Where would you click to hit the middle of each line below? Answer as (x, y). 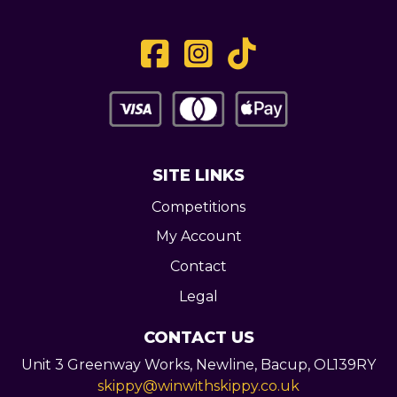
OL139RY (345, 365)
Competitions (198, 206)
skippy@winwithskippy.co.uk (198, 386)
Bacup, (287, 365)
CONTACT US (198, 338)
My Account (198, 237)
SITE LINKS (198, 175)
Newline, (228, 365)
